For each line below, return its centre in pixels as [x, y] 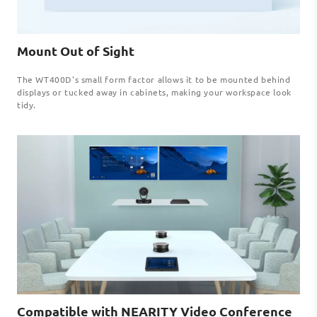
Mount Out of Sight [76, 51]
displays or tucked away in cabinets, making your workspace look [154, 92]
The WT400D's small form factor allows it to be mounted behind [154, 80]
